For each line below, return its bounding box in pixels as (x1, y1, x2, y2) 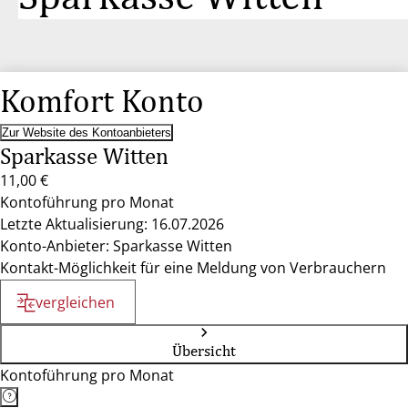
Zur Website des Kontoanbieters (2, 126, 171, 139)
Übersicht (172, 342, 236, 360)
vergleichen (36, 292, 115, 312)
